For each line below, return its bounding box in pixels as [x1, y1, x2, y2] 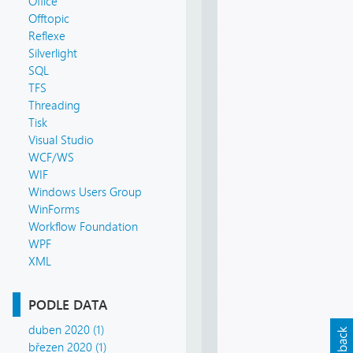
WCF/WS [28, 150, 74, 165]
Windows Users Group [28, 185, 142, 200]
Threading [28, 98, 80, 113]
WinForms [28, 203, 80, 217]
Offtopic [28, 12, 69, 27]
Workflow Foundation [28, 220, 138, 235]
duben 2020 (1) [28, 323, 104, 338]
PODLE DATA [28, 296, 107, 314]
